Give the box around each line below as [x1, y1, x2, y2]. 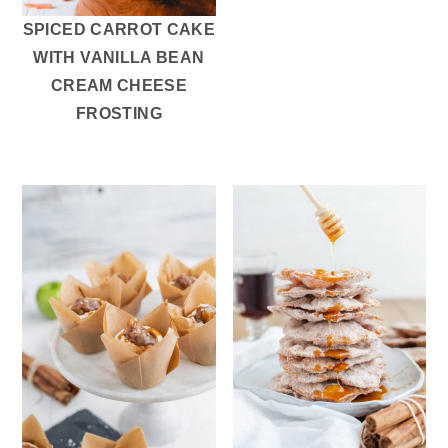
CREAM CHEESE [50, 77, 188, 95]
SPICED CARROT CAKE [22, 21, 216, 39]
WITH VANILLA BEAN [33, 49, 205, 67]
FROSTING [76, 105, 162, 123]
